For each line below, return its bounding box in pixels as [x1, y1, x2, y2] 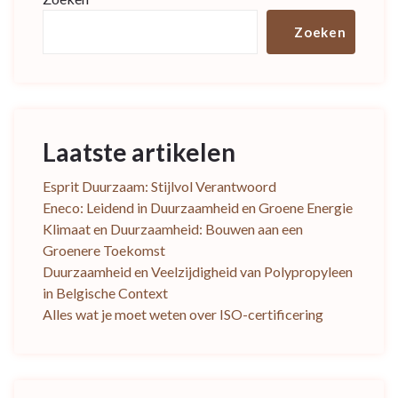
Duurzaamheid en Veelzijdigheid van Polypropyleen [43, 263, 353, 281]
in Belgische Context [43, 284, 168, 302]
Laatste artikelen [43, 137, 235, 168]
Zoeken [294, 24, 346, 41]
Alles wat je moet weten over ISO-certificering [43, 306, 323, 323]
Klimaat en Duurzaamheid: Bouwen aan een [43, 220, 303, 238]
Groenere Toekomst [43, 242, 165, 259]
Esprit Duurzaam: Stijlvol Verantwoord [43, 178, 276, 195]
